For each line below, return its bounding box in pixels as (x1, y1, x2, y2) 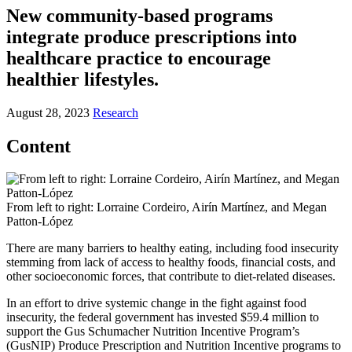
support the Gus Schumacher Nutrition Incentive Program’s (6, 324, 299, 339)
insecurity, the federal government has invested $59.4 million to (6, 310, 319, 324)
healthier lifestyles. (6, 68, 159, 90)
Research (93, 105, 138, 119)
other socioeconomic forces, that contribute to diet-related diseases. (6, 269, 335, 284)
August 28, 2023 (6, 105, 90, 119)
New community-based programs (6, 5, 273, 26)
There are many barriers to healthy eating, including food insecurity (6, 241, 339, 255)
